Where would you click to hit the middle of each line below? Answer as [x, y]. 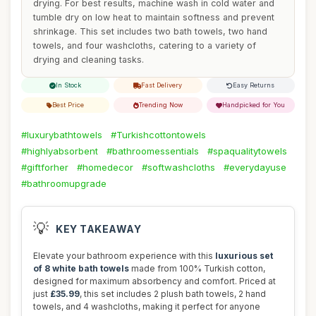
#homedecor [105, 167]
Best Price [68, 105]
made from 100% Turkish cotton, [197, 268]
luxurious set [244, 256]
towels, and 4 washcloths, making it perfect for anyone [147, 306]
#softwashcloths [178, 167]
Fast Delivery [162, 85]
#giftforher [45, 167]
